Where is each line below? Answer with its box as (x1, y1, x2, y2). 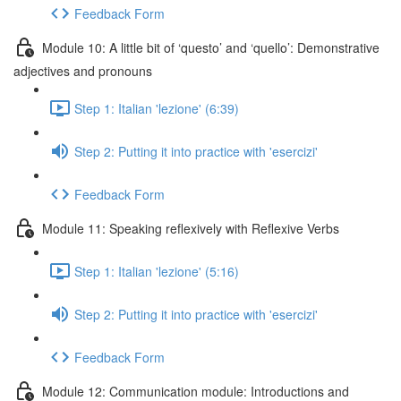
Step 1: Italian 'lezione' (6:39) (74, 98, 239, 117)
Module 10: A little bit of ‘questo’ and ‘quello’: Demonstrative (42, 38, 380, 56)
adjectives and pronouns (13, 62, 152, 80)
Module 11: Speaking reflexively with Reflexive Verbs (42, 218, 339, 237)
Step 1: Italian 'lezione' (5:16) (74, 261, 239, 280)
